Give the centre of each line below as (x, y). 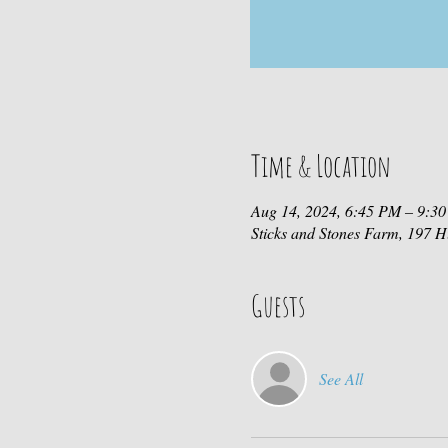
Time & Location (320, 165)
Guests (277, 305)
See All (340, 378)
